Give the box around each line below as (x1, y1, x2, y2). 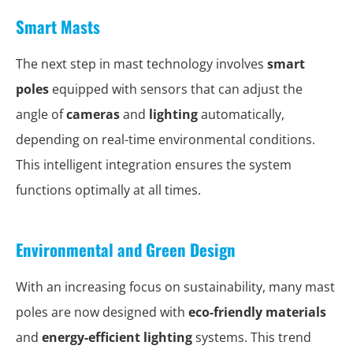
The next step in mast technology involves (16, 55, 267, 72)
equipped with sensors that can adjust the (49, 80, 303, 98)
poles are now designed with (16, 303, 188, 321)
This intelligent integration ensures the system (16, 156, 292, 173)
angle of (16, 106, 66, 123)
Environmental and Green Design (16, 237, 236, 262)
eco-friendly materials (188, 303, 326, 321)
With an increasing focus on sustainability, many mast (16, 278, 335, 295)
